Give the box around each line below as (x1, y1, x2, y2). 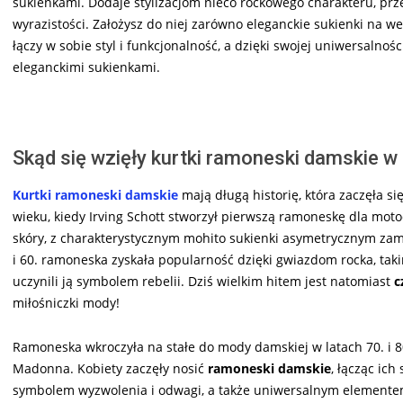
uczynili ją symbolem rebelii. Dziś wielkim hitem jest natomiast (13, 273, 394, 291)
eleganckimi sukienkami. (13, 58, 160, 76)
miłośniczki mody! (13, 294, 120, 312)
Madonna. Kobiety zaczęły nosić (13, 360, 208, 378)
